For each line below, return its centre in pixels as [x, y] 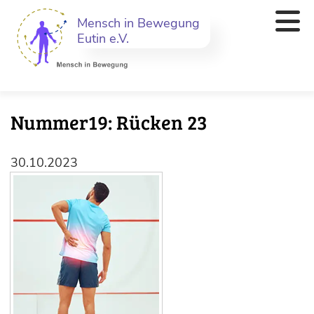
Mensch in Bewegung [138, 23]
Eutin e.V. [103, 39]
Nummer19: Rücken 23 [109, 122]
